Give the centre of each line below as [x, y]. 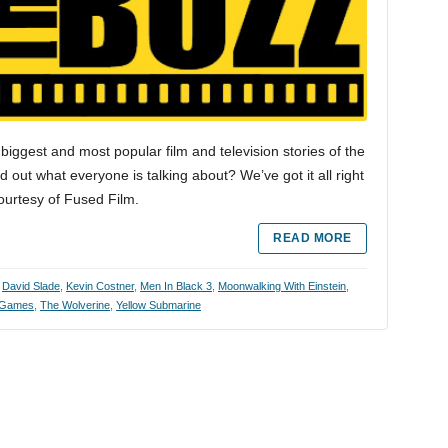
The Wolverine [75, 305]
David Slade [31, 286]
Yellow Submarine [158, 305]
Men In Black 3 [176, 286]
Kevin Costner [100, 286]
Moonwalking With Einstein [282, 286]
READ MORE [312, 238]
